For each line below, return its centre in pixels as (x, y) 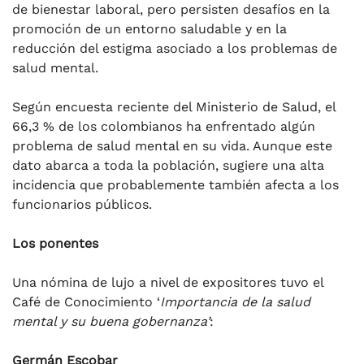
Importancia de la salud (235, 301)
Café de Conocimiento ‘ (86, 301)
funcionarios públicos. (82, 204)
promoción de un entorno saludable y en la (149, 28)
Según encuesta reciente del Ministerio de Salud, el (174, 106)
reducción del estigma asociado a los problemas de (175, 48)
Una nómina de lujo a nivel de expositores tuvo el (168, 282)
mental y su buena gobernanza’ (111, 321)
